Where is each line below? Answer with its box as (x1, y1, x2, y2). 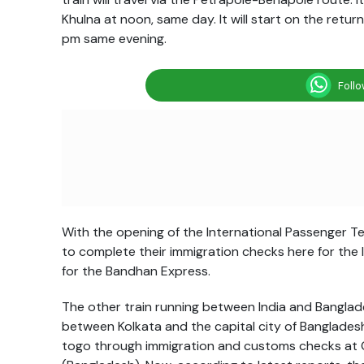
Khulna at (62, 11, 120, 28)
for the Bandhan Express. (62, 262, 210, 280)
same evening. (80, 30, 167, 48)
